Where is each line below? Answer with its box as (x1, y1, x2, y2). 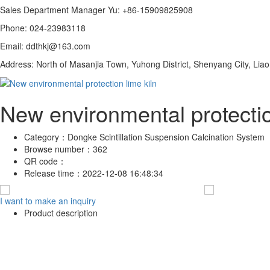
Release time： (24, 166, 83, 179)
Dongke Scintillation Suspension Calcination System (67, 130, 265, 143)
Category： (24, 130, 67, 143)
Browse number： (24, 142, 93, 155)
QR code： (24, 154, 69, 167)
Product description (24, 206, 98, 219)
